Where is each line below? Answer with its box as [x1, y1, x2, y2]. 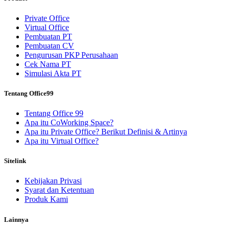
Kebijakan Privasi [25, 176, 82, 186]
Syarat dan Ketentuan [25, 186, 94, 195]
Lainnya [4, 215, 29, 223]
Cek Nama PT [25, 59, 71, 68]
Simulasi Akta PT [25, 68, 81, 78]
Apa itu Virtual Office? [25, 136, 99, 146]
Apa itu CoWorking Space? [25, 118, 113, 127]
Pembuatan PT [25, 32, 72, 41]
